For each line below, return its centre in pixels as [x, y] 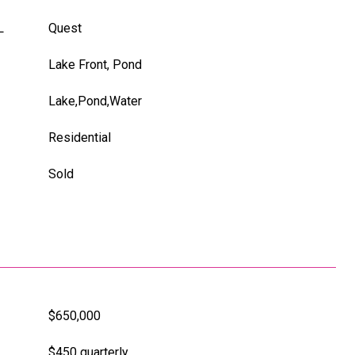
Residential [80, 137]
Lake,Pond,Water [95, 101]
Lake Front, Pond [95, 65]
